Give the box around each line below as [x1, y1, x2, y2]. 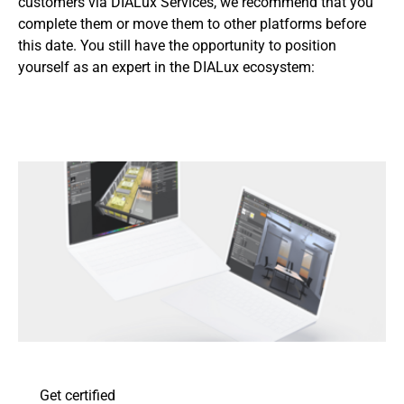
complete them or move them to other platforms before [18, 15, 366, 32]
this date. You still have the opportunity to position [18, 37, 336, 54]
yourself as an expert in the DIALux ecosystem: [18, 59, 315, 76]
